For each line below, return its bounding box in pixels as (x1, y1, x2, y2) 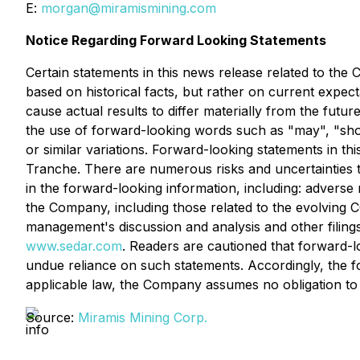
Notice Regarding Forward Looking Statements (26, 32, 326, 48)
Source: (26, 309, 78, 325)
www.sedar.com (26, 238, 122, 254)
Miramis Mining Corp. (78, 309, 207, 325)
